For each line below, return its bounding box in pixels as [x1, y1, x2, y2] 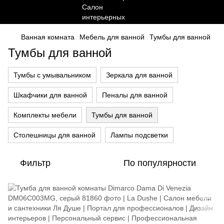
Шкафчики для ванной [13, 91, 87, 99]
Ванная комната [21, 33, 74, 41]
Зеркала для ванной [106, 71, 172, 79]
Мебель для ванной [79, 33, 144, 41]
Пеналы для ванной [102, 91, 167, 99]
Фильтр [20, 158, 50, 168]
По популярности [123, 158, 196, 168]
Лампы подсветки [110, 131, 168, 139]
